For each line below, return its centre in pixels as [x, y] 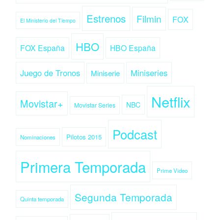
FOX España [42, 47]
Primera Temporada [83, 166]
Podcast [135, 134]
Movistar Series [95, 105]
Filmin [149, 18]
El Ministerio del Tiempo [48, 20]
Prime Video [172, 170]
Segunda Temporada [124, 197]
